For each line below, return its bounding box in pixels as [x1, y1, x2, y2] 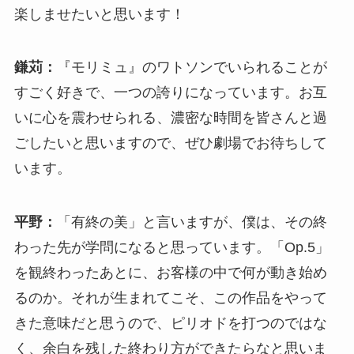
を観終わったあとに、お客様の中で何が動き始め [13, 265, 327, 281]
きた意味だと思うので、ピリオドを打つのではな [13, 315, 327, 332]
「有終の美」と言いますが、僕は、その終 [56, 214, 327, 231]
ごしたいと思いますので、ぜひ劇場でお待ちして [13, 135, 327, 152]
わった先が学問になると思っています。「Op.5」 [13, 239, 330, 256]
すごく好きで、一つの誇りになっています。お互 [13, 85, 327, 101]
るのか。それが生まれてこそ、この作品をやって [13, 290, 327, 307]
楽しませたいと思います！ [13, 6, 185, 22]
